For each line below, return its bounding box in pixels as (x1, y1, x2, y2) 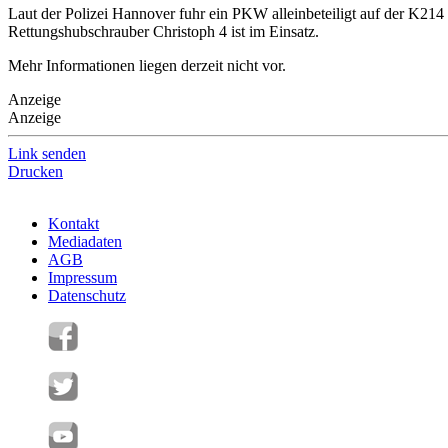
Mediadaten (48, 233, 122, 251)
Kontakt (48, 215, 99, 233)
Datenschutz (48, 287, 126, 305)
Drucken (8, 163, 63, 181)
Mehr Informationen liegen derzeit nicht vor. (8, 57, 286, 75)
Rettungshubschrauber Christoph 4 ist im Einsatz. (8, 23, 319, 41)
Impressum (48, 269, 117, 287)
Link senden (8, 145, 86, 163)
